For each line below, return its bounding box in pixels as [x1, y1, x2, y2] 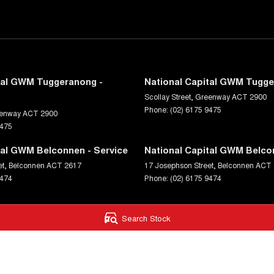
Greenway [195, 91, 230, 102]
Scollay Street [144, 91, 191, 102]
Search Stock [122, 212, 171, 224]
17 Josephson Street [144, 160, 213, 171]
